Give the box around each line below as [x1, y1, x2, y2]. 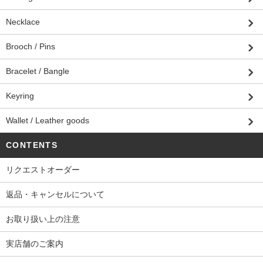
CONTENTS [6, 140, 58, 150]
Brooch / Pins [6, 42, 55, 52]
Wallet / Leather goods [6, 116, 89, 126]
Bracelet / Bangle [6, 66, 69, 76]
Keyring [6, 91, 34, 101]
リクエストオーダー [6, 165, 80, 175]
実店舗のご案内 [6, 239, 63, 249]
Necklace [6, 17, 40, 27]
